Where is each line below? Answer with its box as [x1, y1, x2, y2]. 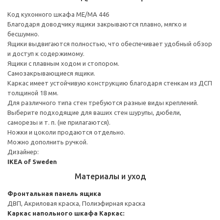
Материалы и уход [74, 171, 146, 181]
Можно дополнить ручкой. [7, 138, 88, 145]
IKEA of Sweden [7, 158, 57, 165]
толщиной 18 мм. [7, 89, 58, 96]
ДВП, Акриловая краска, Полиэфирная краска [7, 199, 145, 207]
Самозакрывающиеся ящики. [7, 69, 95, 77]
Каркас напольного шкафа [7, 209, 98, 217]
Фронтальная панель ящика [7, 190, 101, 197]
